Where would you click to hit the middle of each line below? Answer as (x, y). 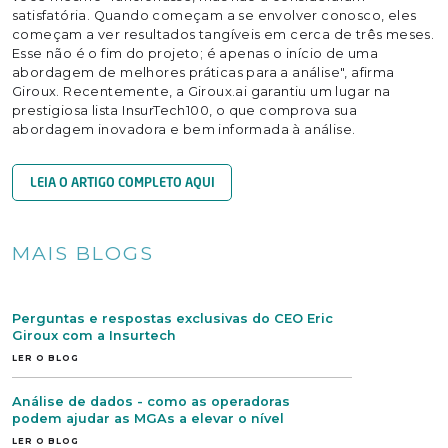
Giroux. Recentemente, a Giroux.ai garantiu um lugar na (201, 91)
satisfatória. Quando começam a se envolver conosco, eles (214, 15)
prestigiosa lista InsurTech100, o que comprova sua (184, 110)
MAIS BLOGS (83, 253)
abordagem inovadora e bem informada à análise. (184, 129)
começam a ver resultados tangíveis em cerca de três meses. (223, 34)
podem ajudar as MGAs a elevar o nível (148, 418)
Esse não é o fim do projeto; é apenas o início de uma (195, 53)
